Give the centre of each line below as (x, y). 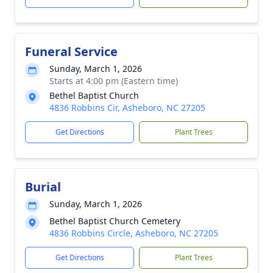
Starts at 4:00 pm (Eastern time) (114, 81)
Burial (43, 187)
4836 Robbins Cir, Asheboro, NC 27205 (127, 108)
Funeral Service (71, 51)
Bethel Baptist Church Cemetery (115, 221)
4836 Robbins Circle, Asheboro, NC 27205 (134, 233)
